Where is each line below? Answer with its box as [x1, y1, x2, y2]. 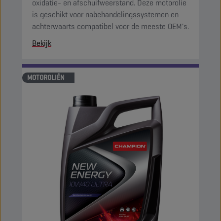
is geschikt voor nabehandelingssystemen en [32, 9, 179, 20]
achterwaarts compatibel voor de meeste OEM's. [32, 21, 189, 32]
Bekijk [32, 38, 51, 48]
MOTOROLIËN [27, 73, 65, 82]
